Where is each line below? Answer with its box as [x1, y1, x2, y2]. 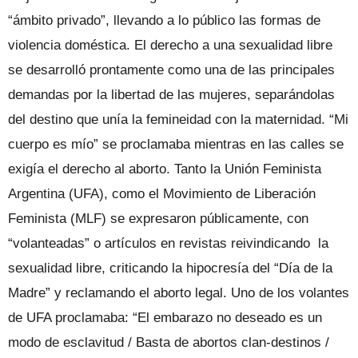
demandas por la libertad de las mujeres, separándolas [8, 86, 335, 102]
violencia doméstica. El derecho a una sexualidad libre [8, 37, 332, 53]
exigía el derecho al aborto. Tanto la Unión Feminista [8, 161, 321, 177]
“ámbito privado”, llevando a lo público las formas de [8, 12, 320, 28]
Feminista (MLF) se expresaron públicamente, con [8, 210, 308, 226]
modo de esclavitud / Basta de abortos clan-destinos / [8, 334, 329, 350]
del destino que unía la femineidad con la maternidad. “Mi [8, 111, 348, 127]
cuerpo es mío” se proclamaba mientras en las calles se [8, 136, 344, 152]
